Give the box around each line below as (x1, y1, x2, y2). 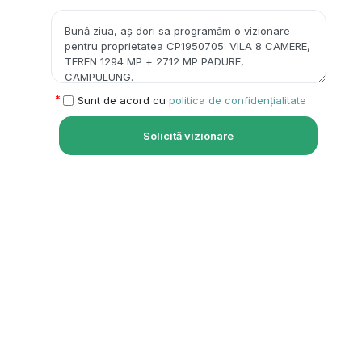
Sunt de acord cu (77, 94, 169, 107)
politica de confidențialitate (168, 94, 306, 107)
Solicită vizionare (143, 129, 234, 142)
